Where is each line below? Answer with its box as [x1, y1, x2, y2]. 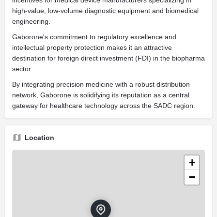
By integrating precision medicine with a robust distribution [12, 80, 190, 88]
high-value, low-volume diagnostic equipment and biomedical [12, 6, 199, 15]
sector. [12, 64, 32, 73]
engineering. [12, 17, 50, 25]
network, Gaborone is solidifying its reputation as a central [12, 91, 189, 99]
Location [25, 133, 54, 141]
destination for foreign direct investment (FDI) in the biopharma [12, 54, 205, 62]
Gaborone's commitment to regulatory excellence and [12, 32, 176, 41]
